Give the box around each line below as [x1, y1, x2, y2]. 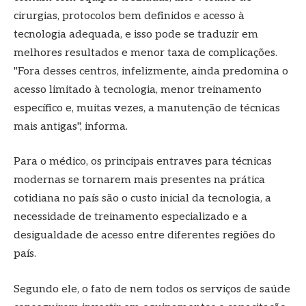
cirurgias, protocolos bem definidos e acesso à [14, 9, 245, 23]
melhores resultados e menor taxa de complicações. [14, 46, 277, 59]
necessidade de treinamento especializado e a [14, 210, 247, 224]
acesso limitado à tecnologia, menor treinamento [14, 83, 262, 96]
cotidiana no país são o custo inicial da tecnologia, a [14, 192, 271, 206]
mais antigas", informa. [14, 120, 128, 133]
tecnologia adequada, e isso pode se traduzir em [14, 27, 258, 41]
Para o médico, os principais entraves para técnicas [14, 155, 272, 169]
